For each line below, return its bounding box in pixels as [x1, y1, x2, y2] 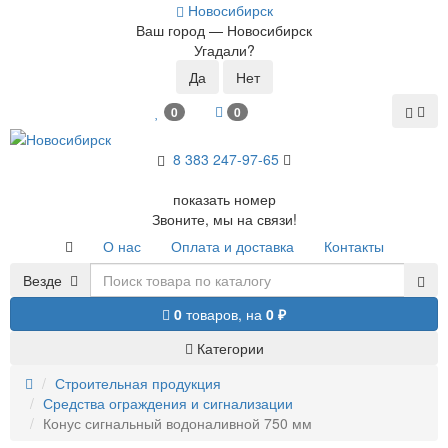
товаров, [182, 304, 246, 325]
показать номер [172, 189, 276, 210]
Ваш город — [136, 20, 227, 40]
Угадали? [193, 40, 255, 60]
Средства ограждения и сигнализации [43, 393, 293, 414]
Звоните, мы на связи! [151, 209, 297, 230]
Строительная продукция [55, 373, 221, 394]
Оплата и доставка [170, 236, 294, 257]
